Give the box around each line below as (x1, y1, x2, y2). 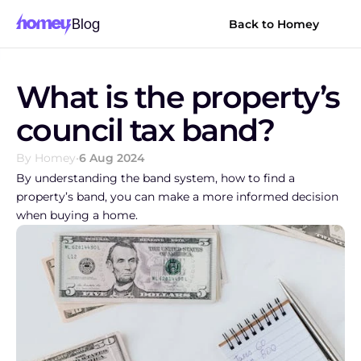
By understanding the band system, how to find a (16, 171, 295, 185)
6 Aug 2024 (79, 151, 145, 165)
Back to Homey (229, 17, 319, 31)
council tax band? (16, 111, 275, 149)
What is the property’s (16, 78, 340, 116)
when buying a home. (16, 208, 138, 222)
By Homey (16, 150, 76, 165)
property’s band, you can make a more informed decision (16, 189, 338, 204)
